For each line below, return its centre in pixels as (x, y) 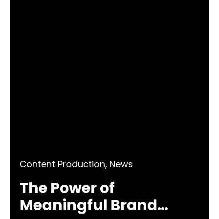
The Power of (67, 188)
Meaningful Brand (88, 205)
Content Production (62, 164)
